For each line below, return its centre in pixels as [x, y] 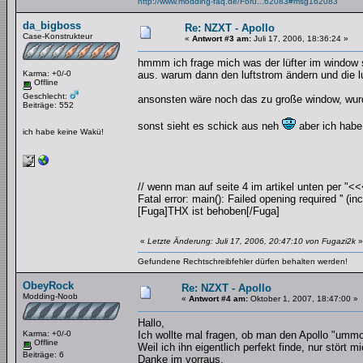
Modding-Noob [50, 296]
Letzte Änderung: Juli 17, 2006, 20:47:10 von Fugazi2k [252, 241]
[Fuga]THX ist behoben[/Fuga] [209, 211]
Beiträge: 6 [43, 354]
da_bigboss [52, 26]
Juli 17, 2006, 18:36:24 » [300, 38]
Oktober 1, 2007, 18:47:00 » [303, 299]
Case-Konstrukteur [58, 36]
